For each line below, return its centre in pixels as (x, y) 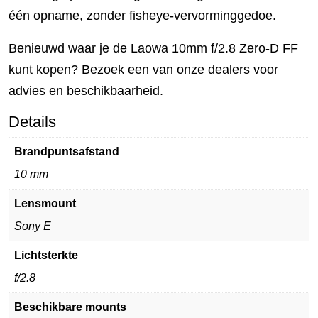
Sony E (33, 226)
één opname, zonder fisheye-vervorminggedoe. (142, 16)
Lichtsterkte (46, 255)
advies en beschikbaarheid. (86, 91)
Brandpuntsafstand (67, 152)
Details (32, 122)
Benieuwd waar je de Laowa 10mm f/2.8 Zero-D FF (153, 48)
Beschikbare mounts (70, 307)
